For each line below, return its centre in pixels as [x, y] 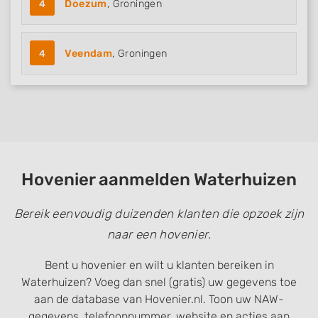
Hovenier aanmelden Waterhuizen [159, 180]
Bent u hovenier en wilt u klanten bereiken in [159, 265]
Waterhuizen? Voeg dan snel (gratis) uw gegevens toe [159, 283]
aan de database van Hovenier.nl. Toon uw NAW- [159, 300]
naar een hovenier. [159, 235]
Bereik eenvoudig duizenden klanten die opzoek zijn [159, 214]
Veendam [89, 54]
